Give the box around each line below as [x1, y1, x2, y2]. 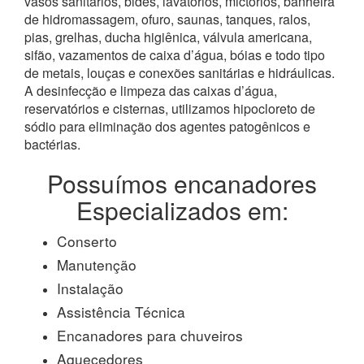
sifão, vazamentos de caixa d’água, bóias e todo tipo [24, 45, 325, 64]
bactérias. [24, 134, 80, 154]
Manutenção [57, 253, 136, 275]
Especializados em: [76, 192, 288, 227]
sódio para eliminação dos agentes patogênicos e [24, 116, 310, 136]
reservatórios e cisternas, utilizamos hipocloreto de [24, 98, 315, 118]
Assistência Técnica [57, 301, 185, 322]
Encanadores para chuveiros [57, 324, 243, 345]
